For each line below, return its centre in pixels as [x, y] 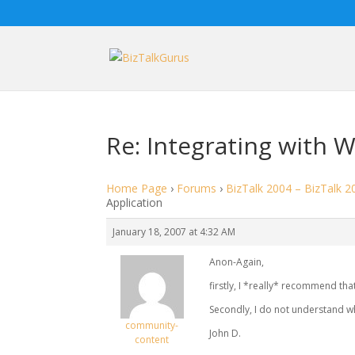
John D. [225, 333]
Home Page [137, 188]
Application [135, 202]
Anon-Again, [237, 262]
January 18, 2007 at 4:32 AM [174, 232]
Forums [197, 188]
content [152, 340]
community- [152, 325]
